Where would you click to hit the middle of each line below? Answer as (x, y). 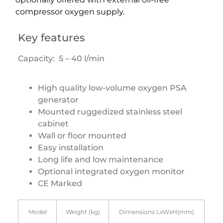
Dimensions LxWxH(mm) (157, 212)
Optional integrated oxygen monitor (111, 171)
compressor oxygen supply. (70, 11)
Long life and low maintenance (102, 159)
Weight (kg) (83, 212)
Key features (52, 38)
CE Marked (60, 183)
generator (58, 100)
